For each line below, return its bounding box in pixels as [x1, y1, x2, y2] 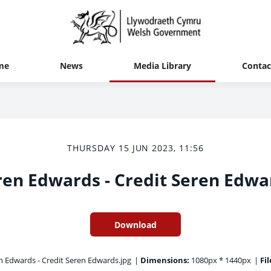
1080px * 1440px [189, 255, 251, 266]
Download [114, 218, 157, 230]
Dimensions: [140, 255, 189, 266]
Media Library [133, 59, 191, 71]
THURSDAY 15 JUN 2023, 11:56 [67, 142, 204, 154]
